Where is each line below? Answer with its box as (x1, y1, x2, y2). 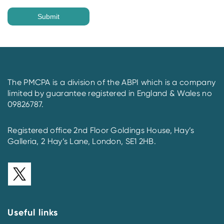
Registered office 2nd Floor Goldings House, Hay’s (7, 125, 194, 135)
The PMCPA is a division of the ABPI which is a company (7, 77, 216, 87)
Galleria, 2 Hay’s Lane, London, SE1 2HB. (7, 136, 156, 146)
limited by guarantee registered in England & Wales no (7, 88, 212, 98)
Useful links (7, 207, 58, 218)
